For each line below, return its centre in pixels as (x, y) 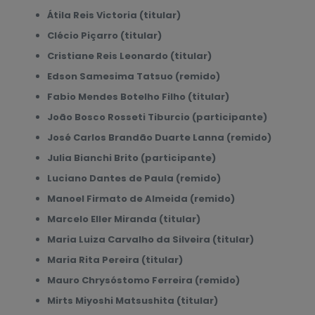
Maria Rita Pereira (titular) (115, 260)
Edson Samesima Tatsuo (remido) (133, 76)
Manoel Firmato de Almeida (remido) (141, 199)
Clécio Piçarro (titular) (104, 36)
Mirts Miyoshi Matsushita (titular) (132, 301)
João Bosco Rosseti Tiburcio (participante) (157, 117)
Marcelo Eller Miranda (102, 219)
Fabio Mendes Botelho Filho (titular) (138, 97)
